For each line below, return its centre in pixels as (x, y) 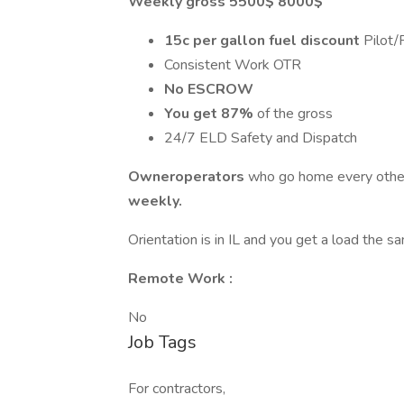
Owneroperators (188, 177)
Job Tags (162, 342)
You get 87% (209, 114)
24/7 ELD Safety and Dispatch (261, 138)
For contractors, (177, 389)
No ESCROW (209, 89)
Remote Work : (180, 279)
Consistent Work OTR (233, 65)
